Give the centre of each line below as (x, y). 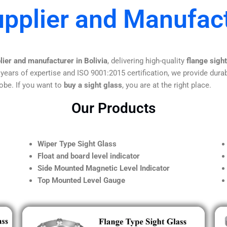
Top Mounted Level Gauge (81, 180)
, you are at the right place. (167, 85)
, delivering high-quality (147, 61)
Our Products (113, 108)
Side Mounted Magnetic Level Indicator (104, 168)
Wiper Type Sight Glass (77, 144)
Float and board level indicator (89, 156)
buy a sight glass (93, 85)
